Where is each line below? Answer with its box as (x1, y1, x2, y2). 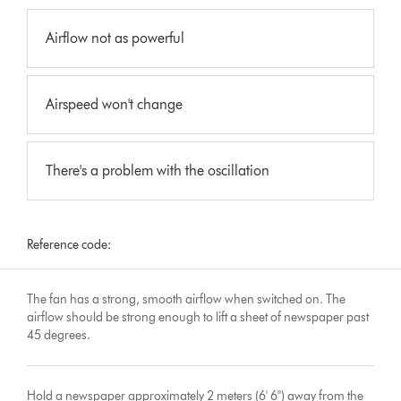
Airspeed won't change (46, 95, 183, 113)
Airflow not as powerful (46, 29, 185, 47)
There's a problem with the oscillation (46, 161, 270, 179)
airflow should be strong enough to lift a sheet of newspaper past (27, 309, 370, 325)
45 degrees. (27, 327, 91, 343)
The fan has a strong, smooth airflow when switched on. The (27, 291, 346, 307)
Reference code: (27, 236, 112, 252)
